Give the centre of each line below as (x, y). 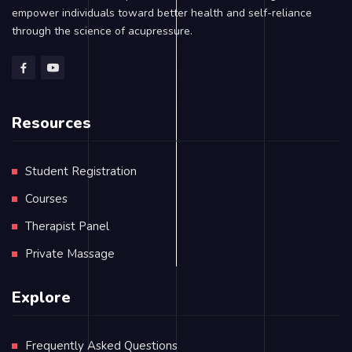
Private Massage (70, 254)
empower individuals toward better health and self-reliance (162, 13)
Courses (46, 199)
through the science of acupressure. (102, 31)
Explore (41, 298)
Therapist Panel (67, 227)
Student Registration (81, 172)
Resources (51, 123)
